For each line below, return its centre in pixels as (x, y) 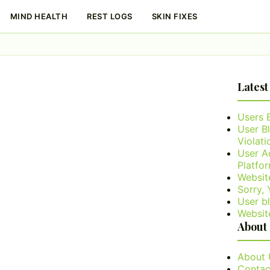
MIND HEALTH (39, 16)
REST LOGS (110, 16)
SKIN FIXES (174, 16)
